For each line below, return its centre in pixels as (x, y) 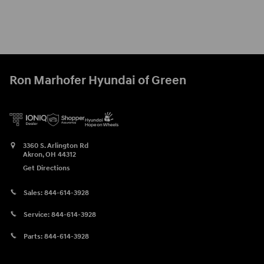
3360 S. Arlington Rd (56, 146)
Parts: (34, 236)
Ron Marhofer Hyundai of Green (98, 80)
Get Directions (47, 168)
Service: (37, 214)
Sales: (34, 193)
